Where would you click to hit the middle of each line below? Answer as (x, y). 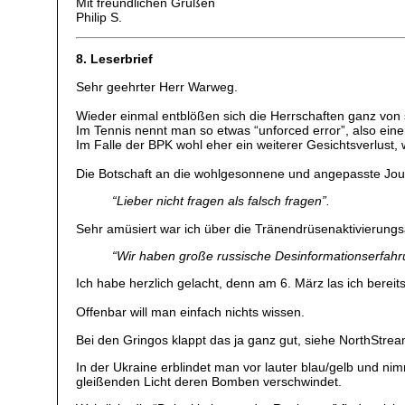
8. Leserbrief (115, 59)
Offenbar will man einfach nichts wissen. (191, 312)
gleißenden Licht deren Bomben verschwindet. (209, 382)
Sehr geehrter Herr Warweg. (157, 86)
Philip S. (99, 17)
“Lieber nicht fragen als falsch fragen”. (221, 201)
